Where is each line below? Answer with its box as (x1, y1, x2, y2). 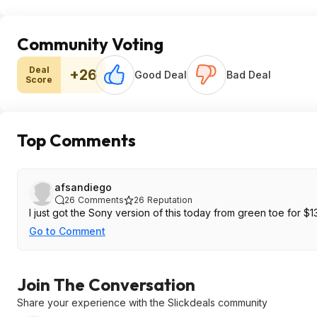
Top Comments (17, 129, 136, 151)
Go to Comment (29, 225, 105, 237)
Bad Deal (226, 69, 271, 81)
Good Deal (134, 69, 187, 81)
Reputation (147, 195, 192, 205)
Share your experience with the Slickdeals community (17, 296, 267, 309)
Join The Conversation (17, 274, 195, 295)
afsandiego (54, 181, 112, 193)
